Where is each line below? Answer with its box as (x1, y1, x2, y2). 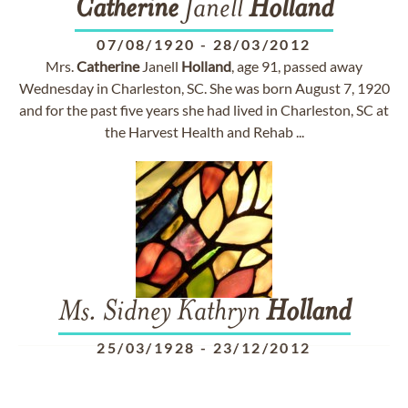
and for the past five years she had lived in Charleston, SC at (19, 101, 389, 118)
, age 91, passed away (231, 57, 362, 75)
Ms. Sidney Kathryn (57, 299, 266, 328)
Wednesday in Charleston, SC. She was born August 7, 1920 (18, 79, 390, 97)
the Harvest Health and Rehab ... (104, 123, 304, 140)
